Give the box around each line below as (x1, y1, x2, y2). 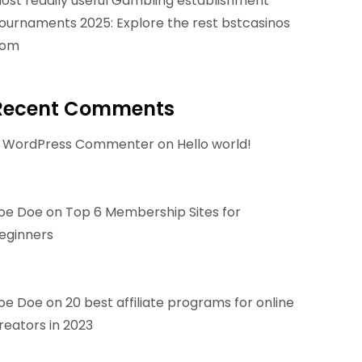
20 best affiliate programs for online (65, 293, 294, 312)
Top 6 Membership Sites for (65, 203, 241, 221)
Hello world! (177, 135, 251, 154)
